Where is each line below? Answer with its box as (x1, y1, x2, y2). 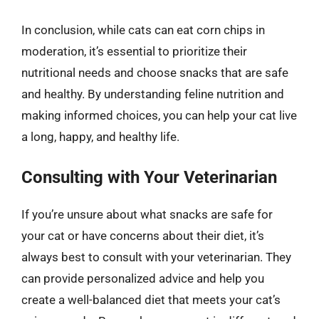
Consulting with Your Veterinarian (21, 167, 277, 187)
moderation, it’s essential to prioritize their (21, 44, 247, 58)
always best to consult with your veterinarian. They (21, 249, 291, 264)
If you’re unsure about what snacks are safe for (21, 206, 273, 221)
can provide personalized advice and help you (21, 271, 264, 286)
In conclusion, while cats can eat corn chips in (21, 23, 265, 37)
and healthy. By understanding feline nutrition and (21, 87, 284, 101)
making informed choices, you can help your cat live (21, 108, 297, 122)
